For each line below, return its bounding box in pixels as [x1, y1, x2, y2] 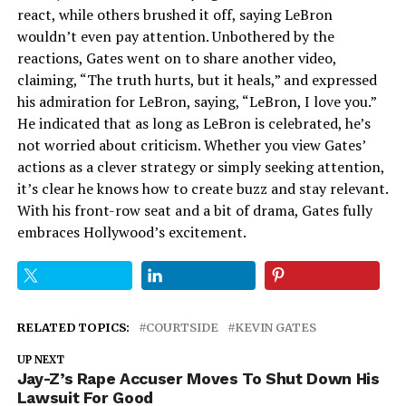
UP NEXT [16, 353, 64, 366]
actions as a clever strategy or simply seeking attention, [16, 156, 384, 177]
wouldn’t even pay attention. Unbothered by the [16, 25, 334, 46]
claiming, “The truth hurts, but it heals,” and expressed [16, 69, 377, 90]
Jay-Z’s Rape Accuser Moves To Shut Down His [16, 369, 380, 388]
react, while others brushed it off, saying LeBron [16, 4, 333, 24]
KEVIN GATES [234, 319, 316, 334]
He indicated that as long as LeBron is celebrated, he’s [16, 112, 371, 133]
